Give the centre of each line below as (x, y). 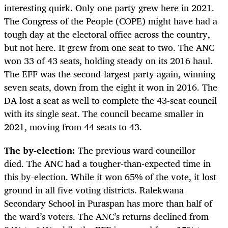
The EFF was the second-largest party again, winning (110, 74)
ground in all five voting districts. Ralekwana (94, 190)
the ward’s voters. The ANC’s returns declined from (106, 216)
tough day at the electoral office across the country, (107, 34)
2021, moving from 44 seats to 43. (74, 126)
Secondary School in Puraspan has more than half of (108, 203)
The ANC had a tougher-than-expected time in (119, 163)
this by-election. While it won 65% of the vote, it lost (110, 176)
